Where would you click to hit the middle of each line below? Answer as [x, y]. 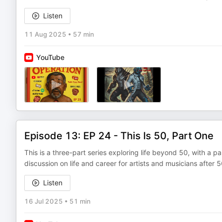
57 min [83, 34]
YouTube [50, 57]
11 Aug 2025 [45, 34]
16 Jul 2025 [44, 201]
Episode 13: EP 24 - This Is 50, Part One [119, 136]
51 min [80, 201]
